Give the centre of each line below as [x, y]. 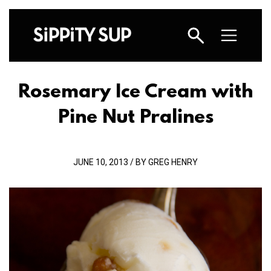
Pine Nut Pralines [135, 118]
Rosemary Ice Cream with [135, 93]
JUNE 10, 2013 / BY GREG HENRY [135, 162]
